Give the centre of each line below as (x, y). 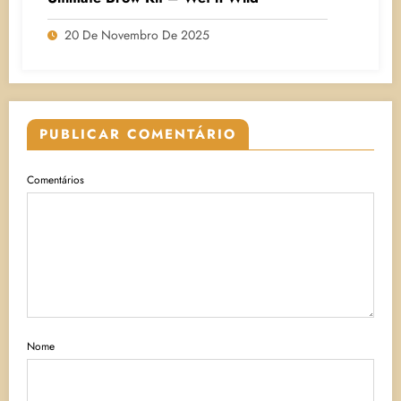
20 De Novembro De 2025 (137, 34)
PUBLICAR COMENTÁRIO (138, 134)
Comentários (55, 179)
